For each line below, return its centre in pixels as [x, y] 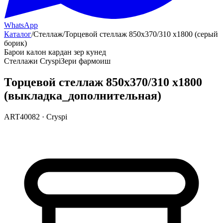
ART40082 [22, 116]
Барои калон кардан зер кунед [55, 52]
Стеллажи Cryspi [32, 61]
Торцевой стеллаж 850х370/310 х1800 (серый [141, 34]
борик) [15, 43]
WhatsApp [21, 25]
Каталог [18, 34]
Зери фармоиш [86, 61]
